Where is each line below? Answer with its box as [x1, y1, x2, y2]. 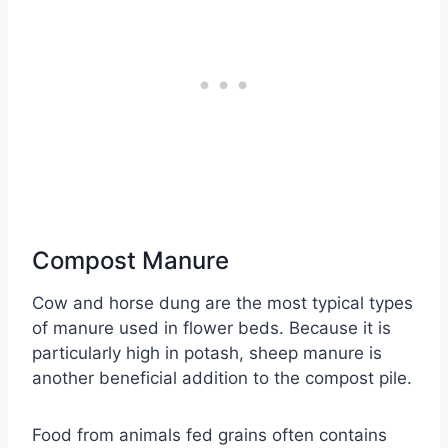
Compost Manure [32, 246, 229, 276]
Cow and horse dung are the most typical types [32, 293, 413, 314]
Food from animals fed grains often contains [32, 425, 387, 446]
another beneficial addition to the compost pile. [32, 368, 412, 389]
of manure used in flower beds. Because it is [32, 318, 391, 339]
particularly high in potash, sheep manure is [32, 343, 382, 364]
